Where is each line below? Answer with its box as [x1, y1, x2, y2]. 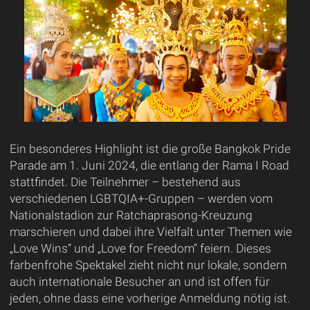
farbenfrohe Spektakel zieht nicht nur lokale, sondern [9, 257, 287, 272]
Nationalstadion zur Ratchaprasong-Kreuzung [9, 208, 253, 222]
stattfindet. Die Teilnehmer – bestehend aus [9, 174, 241, 189]
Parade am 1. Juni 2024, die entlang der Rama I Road [9, 158, 289, 172]
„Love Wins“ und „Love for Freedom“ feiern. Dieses [9, 241, 271, 255]
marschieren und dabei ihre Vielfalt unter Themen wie [9, 224, 292, 239]
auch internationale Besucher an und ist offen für [9, 274, 270, 289]
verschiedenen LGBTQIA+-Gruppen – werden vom [9, 191, 273, 206]
